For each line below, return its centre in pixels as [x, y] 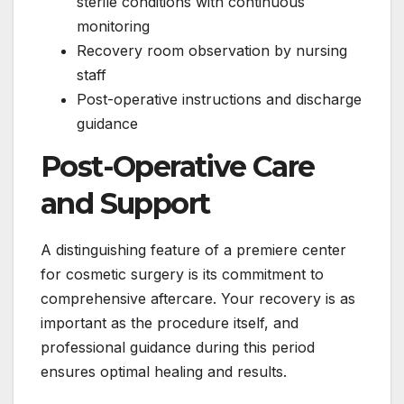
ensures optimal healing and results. [164, 371]
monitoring [113, 26]
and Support [125, 203]
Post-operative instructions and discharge [219, 99]
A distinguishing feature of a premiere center [193, 249]
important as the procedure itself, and [170, 322]
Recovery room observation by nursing [212, 50]
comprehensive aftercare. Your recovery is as [198, 298]
